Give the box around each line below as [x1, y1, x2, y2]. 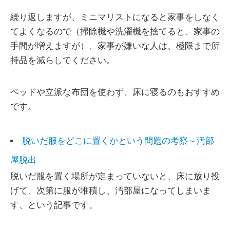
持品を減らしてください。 [10, 55, 115, 65]
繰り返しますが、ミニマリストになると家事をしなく [10, 12, 220, 22]
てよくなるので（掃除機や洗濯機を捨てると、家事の [10, 26, 220, 36]
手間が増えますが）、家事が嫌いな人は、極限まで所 [10, 41, 220, 51]
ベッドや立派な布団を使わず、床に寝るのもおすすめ [10, 87, 220, 97]
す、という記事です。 [10, 200, 98, 210]
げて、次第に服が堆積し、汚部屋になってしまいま [10, 185, 211, 196]
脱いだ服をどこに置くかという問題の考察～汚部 [22, 136, 214, 146]
